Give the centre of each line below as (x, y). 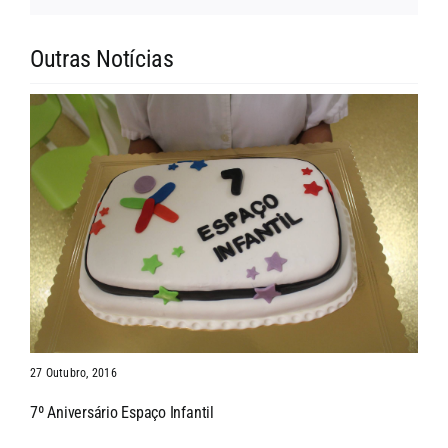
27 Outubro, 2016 (73, 372)
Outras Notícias (101, 59)
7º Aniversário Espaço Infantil (121, 412)
